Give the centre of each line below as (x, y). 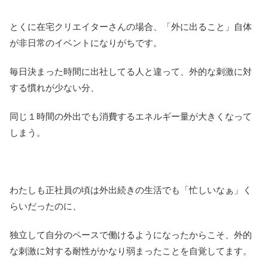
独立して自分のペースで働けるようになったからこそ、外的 (131, 235)
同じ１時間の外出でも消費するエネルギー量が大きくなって (131, 117)
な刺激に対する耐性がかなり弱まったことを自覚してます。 (131, 251)
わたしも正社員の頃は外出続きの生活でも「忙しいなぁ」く (131, 190)
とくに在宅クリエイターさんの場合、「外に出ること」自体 (131, 27)
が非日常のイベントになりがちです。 (86, 43)
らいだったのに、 (45, 206)
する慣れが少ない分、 (54, 88)
